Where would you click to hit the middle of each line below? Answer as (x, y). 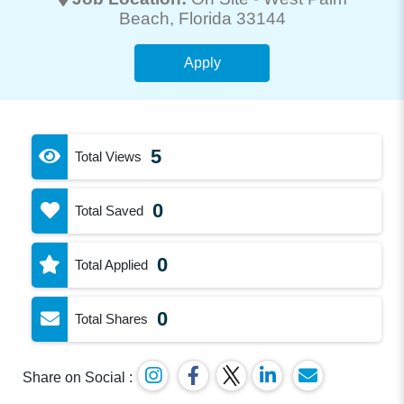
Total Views (109, 156)
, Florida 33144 (227, 18)
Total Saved (110, 210)
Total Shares (112, 318)
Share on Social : (78, 377)
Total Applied (112, 264)
